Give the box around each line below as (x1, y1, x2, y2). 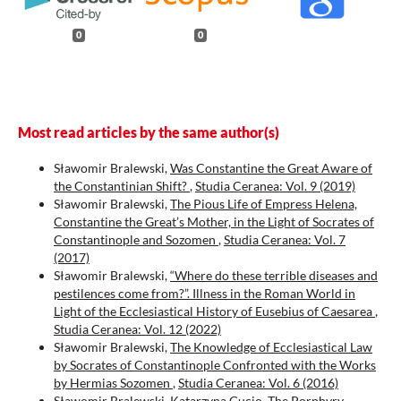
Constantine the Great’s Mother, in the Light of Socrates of (54, 214, 374, 230)
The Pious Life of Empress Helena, (170, 196, 357, 212)
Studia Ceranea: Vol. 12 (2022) (54, 321, 221, 337)
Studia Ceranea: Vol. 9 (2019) (195, 178, 355, 194)
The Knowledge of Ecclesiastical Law (170, 339, 372, 355)
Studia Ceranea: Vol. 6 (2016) (178, 375, 338, 391)
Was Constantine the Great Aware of (170, 160, 372, 176)
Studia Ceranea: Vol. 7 (224, 232, 346, 248)
